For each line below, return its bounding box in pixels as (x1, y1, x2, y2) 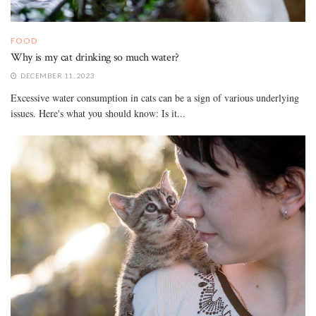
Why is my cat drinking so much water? (11, 49, 180, 65)
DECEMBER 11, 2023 (18, 71, 95, 80)
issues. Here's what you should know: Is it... (11, 106, 186, 120)
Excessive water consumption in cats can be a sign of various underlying (11, 90, 299, 104)
